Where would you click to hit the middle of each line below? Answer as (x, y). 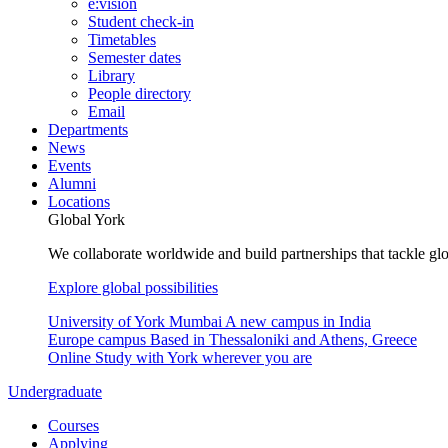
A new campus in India (298, 321)
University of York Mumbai (135, 321)
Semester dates (134, 57)
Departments (88, 129)
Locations (79, 201)
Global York (86, 219)
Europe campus (97, 339)
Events (69, 165)
